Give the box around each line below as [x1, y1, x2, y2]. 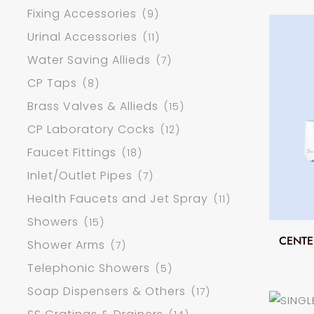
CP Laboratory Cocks [27, 121, 155, 138]
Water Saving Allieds [27, 52, 151, 69]
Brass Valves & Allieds [27, 98, 158, 115]
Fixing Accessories [27, 6, 137, 22]
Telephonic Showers [27, 260, 150, 277]
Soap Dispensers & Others [27, 283, 186, 300]
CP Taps [27, 75, 77, 92]
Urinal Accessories [27, 29, 137, 46]
